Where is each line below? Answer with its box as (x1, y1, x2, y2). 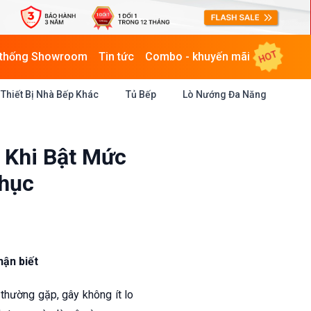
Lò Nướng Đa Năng (182, 89, 267, 100)
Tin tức (99, 50, 134, 63)
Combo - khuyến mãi (145, 50, 250, 63)
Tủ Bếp (125, 89, 156, 100)
